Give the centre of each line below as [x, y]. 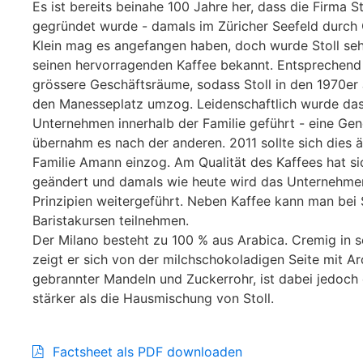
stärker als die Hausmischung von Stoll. [153, 298]
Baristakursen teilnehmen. [111, 220]
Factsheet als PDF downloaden [147, 351]
